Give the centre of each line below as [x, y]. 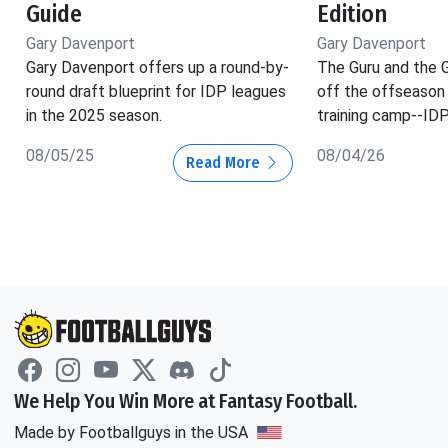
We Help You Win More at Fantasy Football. [185, 400]
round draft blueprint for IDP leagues [156, 92]
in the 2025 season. [94, 116]
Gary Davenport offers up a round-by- [157, 68]
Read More [224, 163]
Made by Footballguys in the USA [133, 432]
